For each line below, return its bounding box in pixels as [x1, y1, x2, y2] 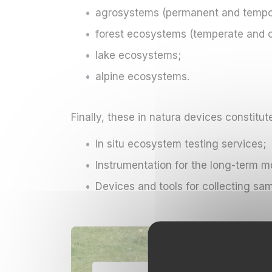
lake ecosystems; [95, 49, 181, 61]
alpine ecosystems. [95, 70, 189, 83]
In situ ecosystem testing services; [95, 138, 266, 150]
